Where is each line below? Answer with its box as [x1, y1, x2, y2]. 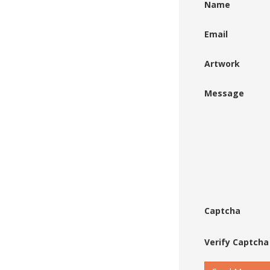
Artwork [204, 58, 240, 70]
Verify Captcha [204, 236, 269, 248]
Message [204, 87, 244, 99]
